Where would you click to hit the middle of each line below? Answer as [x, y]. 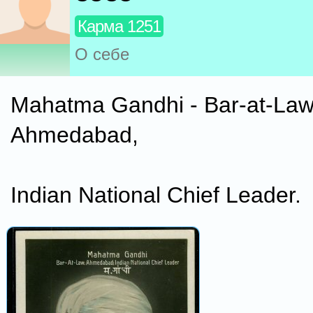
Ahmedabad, [74, 135]
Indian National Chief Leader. [156, 195]
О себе [102, 54]
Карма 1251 [119, 27]
